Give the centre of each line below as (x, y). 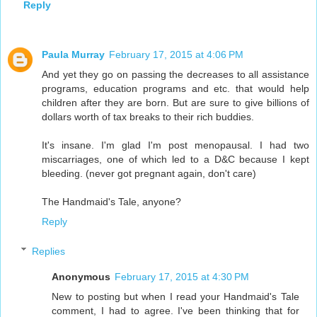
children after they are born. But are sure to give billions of (175, 103)
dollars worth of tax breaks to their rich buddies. (148, 117)
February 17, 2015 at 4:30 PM (182, 276)
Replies (49, 251)
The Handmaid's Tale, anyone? (111, 202)
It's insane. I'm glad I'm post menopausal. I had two (175, 145)
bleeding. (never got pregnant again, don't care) (149, 174)
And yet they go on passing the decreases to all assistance (175, 75)
